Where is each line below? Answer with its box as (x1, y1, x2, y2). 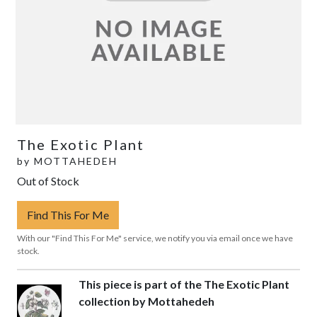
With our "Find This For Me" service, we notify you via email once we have (17, 232, 293, 243)
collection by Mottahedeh (79, 294, 215, 308)
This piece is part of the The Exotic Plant (79, 277, 290, 291)
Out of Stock (17, 173, 79, 188)
